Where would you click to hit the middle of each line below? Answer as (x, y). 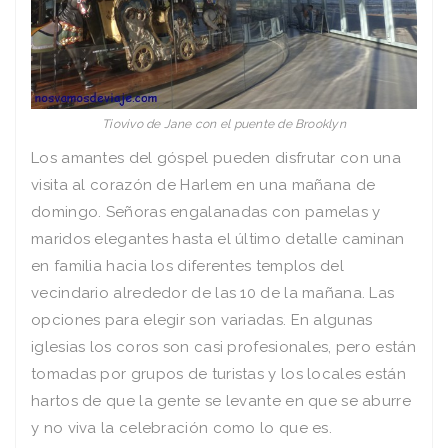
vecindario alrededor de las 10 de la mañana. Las (213, 292)
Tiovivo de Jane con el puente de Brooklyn (224, 123)
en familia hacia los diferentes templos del (187, 265)
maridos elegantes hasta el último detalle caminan (218, 238)
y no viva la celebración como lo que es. (182, 427)
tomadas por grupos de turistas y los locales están (218, 373)
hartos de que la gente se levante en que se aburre (221, 400)
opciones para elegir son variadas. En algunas (202, 319)
